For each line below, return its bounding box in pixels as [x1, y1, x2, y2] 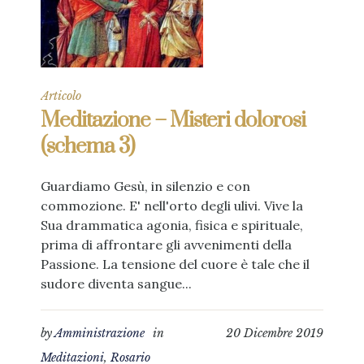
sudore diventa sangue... [41, 275, 192, 292]
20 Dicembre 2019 [226, 326, 323, 340]
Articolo [41, 89, 81, 103]
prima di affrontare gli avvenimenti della [41, 236, 292, 253]
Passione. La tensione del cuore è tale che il [41, 256, 310, 272]
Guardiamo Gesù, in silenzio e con [41, 178, 250, 194]
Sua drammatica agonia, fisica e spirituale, [41, 217, 303, 233]
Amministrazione [54, 326, 145, 340]
